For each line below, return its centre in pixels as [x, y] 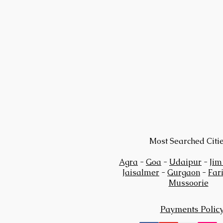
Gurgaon [184, 172]
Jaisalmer [141, 172]
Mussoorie [188, 183]
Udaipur [185, 162]
